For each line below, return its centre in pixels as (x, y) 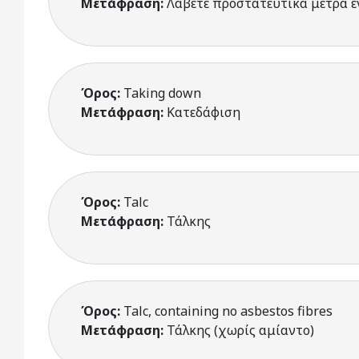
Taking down (162, 93)
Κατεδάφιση (204, 112)
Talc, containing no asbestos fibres (228, 311)
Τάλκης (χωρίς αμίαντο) (240, 330)
